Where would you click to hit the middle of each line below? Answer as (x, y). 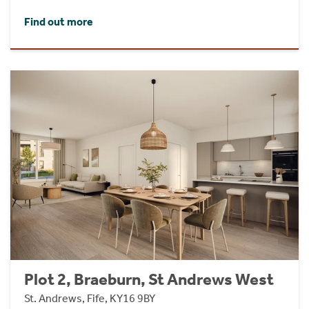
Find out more (59, 22)
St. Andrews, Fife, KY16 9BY (90, 299)
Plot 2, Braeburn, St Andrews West (149, 280)
